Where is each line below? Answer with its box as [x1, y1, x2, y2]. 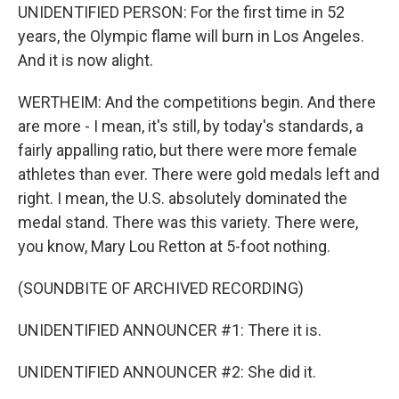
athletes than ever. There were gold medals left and [18, 165, 379, 183]
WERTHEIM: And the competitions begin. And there [18, 93, 376, 111]
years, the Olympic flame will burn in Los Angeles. [18, 27, 364, 45]
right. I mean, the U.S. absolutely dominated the [18, 189, 347, 208]
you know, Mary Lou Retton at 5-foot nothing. [18, 237, 330, 256]
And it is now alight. [18, 51, 153, 69]
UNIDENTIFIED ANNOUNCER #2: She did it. [18, 362, 316, 381]
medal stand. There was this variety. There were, [18, 213, 358, 232]
